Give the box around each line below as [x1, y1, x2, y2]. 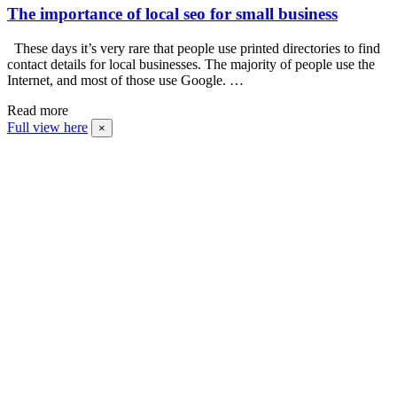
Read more [7, 102, 68, 118]
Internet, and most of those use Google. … [7, 72, 244, 88]
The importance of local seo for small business [7, 4, 338, 23]
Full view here [7, 119, 88, 135]
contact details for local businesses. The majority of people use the [7, 56, 375, 72]
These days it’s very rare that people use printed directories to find [7, 40, 380, 56]
